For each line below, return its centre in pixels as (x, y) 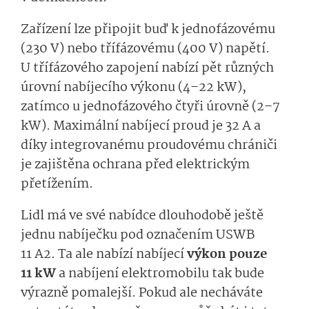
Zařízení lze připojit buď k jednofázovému (148, 29)
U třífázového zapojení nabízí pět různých (147, 68)
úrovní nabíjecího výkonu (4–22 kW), (133, 87)
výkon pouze (227, 254)
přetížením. (57, 184)
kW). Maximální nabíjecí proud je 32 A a (141, 126)
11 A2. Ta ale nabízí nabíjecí (104, 254)
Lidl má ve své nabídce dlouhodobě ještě (142, 216)
